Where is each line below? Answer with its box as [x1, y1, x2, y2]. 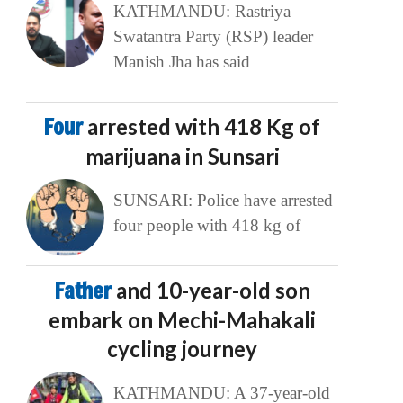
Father [54, 276, 116, 306]
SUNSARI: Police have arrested [112, 191, 333, 210]
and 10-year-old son [115, 277, 310, 304]
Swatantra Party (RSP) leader [112, 27, 313, 47]
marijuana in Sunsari [85, 143, 280, 170]
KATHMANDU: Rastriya [112, 2, 291, 22]
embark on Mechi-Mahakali [49, 307, 317, 334]
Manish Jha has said [112, 52, 250, 72]
